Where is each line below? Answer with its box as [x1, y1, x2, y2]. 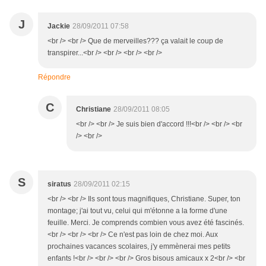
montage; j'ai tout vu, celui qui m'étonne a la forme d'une [47, 207, 227, 216]
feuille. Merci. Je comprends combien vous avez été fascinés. [47, 218, 244, 227]
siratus [47, 180, 71, 189]
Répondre [38, 73, 71, 82]
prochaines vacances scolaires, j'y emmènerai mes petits [47, 242, 230, 251]
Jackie [47, 22, 70, 31]
